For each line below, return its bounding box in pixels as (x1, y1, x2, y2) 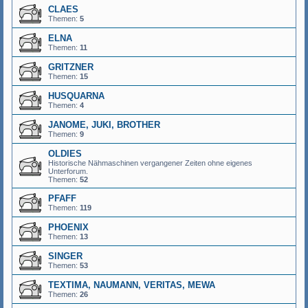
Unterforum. (48, 167, 88, 175)
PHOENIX (48, 222, 89, 232)
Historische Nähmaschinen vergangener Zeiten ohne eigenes (48, 159, 252, 167)
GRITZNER (48, 62, 93, 72)
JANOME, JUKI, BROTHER (48, 120, 160, 130)
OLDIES (48, 148, 82, 159)
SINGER (48, 251, 82, 261)
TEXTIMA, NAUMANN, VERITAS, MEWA (48, 280, 215, 290)
